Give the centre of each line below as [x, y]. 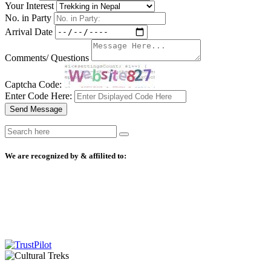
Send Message [36, 109]
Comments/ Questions [47, 57]
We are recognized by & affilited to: [66, 155]
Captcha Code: [33, 84]
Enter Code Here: [38, 96]
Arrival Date [29, 31]
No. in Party [28, 18]
